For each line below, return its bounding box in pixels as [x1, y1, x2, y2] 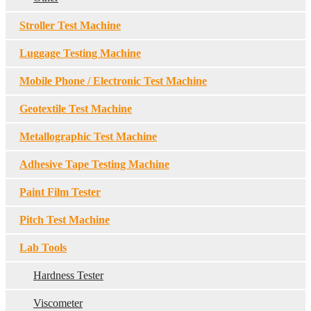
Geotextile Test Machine [19, 103, 132, 115]
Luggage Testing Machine [19, 47, 141, 59]
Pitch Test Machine [19, 214, 110, 226]
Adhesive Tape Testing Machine [19, 158, 169, 170]
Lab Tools [19, 242, 67, 253]
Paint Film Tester [19, 186, 101, 198]
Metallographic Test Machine [19, 131, 157, 142]
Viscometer [33, 297, 83, 309]
